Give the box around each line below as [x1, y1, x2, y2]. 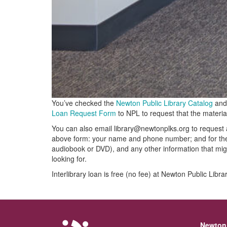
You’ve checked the [52, 98, 116, 108]
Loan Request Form [52, 108, 116, 118]
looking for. [52, 154, 87, 164]
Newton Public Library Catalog [116, 98, 213, 108]
